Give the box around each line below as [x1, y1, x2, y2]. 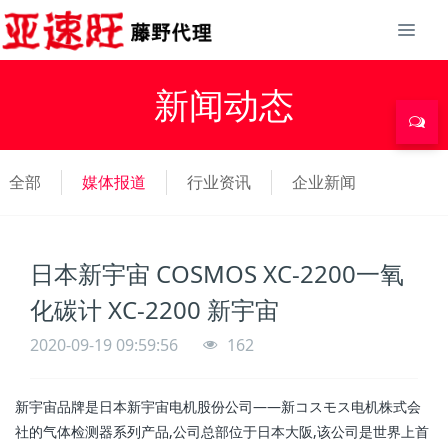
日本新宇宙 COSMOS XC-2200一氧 [30, 257, 404, 290]
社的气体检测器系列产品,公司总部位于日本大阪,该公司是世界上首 [15, 422, 429, 441]
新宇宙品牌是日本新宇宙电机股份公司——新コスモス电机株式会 [15, 397, 421, 416]
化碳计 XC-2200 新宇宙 [30, 293, 279, 326]
